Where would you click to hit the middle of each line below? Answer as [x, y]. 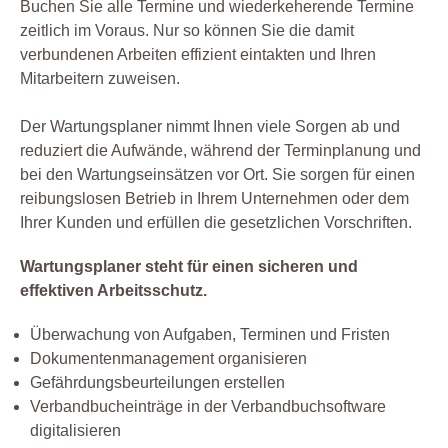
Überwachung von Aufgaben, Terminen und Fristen [210, 334]
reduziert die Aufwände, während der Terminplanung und [220, 150]
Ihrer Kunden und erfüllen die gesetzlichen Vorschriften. [216, 222]
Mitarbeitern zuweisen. [100, 78]
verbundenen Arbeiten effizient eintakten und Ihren [198, 54]
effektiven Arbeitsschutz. [113, 290]
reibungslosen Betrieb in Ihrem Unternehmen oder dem [214, 198]
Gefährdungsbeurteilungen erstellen [157, 382]
